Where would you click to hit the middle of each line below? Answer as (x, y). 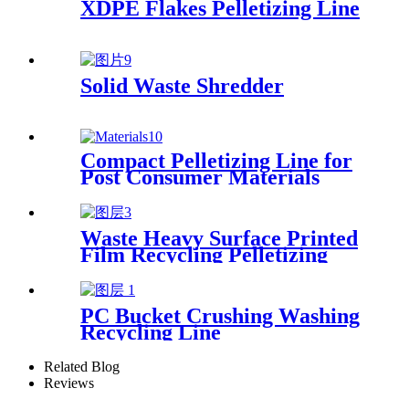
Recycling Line (151, 332)
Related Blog (82, 366)
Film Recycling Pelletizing (204, 254)
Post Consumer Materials (200, 177)
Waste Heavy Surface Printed (219, 238)
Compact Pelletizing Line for (216, 160)
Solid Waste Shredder (182, 86)
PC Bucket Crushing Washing (220, 315)
